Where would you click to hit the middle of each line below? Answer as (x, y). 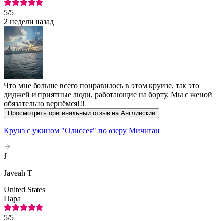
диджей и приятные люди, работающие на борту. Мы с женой (108, 94)
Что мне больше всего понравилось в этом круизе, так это (102, 85)
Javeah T (18, 173)
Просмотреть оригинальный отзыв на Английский (82, 113)
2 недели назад (29, 21)
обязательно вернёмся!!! (44, 103)
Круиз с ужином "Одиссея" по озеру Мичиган (82, 130)
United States (25, 189)
